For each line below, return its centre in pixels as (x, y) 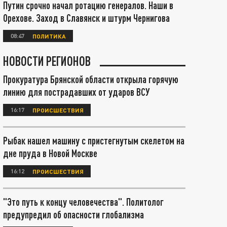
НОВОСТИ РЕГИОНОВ (47, 61)
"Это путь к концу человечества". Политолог (83, 202)
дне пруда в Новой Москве (50, 153)
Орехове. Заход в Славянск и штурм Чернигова (86, 18)
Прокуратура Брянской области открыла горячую (91, 79)
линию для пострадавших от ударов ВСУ (76, 92)
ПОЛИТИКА (49, 36)
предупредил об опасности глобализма (73, 214)
